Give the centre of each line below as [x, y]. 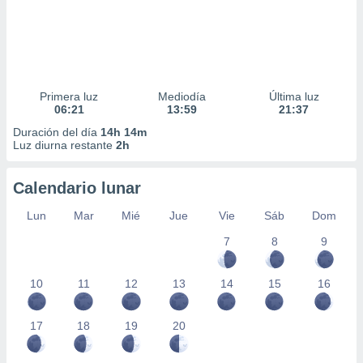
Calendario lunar [77, 188]
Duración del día [57, 132]
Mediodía [181, 96]
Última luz [294, 96]
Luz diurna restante [64, 145]
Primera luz [69, 96]
